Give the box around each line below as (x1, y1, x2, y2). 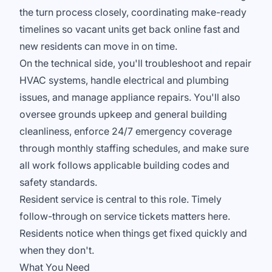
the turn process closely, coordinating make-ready (19, 6, 246, 18)
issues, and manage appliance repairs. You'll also (19, 91, 240, 103)
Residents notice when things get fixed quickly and (19, 227, 247, 239)
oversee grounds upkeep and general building (19, 108, 227, 120)
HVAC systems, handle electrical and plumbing (19, 74, 229, 86)
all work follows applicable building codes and (19, 159, 229, 171)
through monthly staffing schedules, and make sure (19, 142, 249, 154)
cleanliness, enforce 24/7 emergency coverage (19, 125, 232, 137)
